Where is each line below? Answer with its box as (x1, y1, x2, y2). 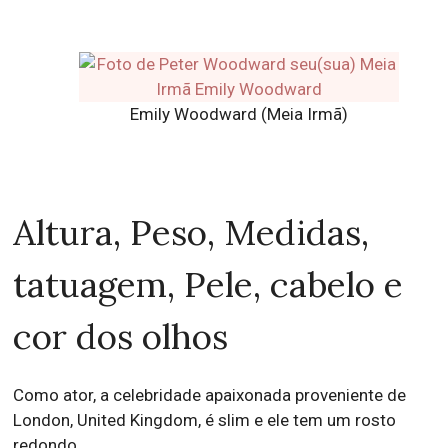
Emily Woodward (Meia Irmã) (129, 104, 348, 125)
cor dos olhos (13, 314, 229, 360)
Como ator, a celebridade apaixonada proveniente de (13, 385, 407, 406)
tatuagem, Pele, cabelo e (13, 262, 404, 308)
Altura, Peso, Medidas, (13, 210, 370, 256)
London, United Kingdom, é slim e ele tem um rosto (13, 410, 397, 431)
